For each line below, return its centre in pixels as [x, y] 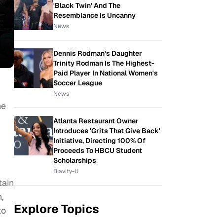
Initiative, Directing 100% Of [99, 141]
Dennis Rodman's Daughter [98, 53]
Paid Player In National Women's [106, 73]
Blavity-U [66, 171]
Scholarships [75, 160]
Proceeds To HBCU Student [98, 150]
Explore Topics [56, 209]
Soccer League [78, 83]
